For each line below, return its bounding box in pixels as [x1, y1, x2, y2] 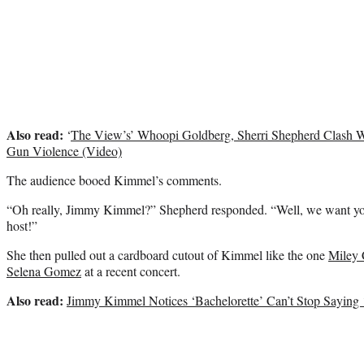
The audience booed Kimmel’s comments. [6, 171, 222, 188]
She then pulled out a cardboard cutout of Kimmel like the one [6, 245, 328, 263]
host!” [6, 216, 37, 234]
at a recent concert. [81, 262, 180, 279]
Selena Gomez [6, 262, 81, 279]
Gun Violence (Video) [6, 141, 122, 159]
